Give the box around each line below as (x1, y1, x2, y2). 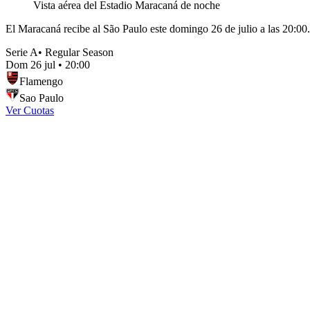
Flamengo (19, 75, 63, 87)
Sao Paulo (19, 91, 64, 104)
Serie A (6, 46, 38, 58)
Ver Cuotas (6, 104, 54, 116)
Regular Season (45, 46, 113, 58)
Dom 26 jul (6, 58, 55, 71)
